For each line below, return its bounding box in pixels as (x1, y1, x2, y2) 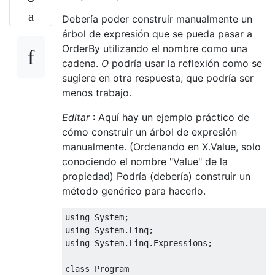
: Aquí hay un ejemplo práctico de (90, 110, 249, 123)
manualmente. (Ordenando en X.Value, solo (62, 140, 261, 153)
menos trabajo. (62, 86, 131, 99)
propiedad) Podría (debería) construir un (62, 169, 250, 182)
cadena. (62, 56, 101, 69)
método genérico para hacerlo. (62, 184, 206, 197)
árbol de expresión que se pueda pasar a (62, 27, 252, 40)
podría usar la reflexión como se (109, 56, 262, 69)
